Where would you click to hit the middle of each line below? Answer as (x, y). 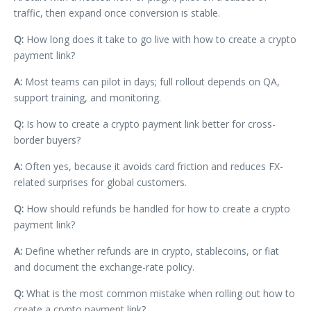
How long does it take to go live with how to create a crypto (160, 39)
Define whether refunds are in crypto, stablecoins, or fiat (151, 251)
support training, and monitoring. (87, 97)
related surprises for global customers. (100, 182)
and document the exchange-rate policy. (104, 267)
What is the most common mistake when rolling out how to (159, 293)
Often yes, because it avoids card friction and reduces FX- (153, 166)
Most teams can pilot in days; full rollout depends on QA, (151, 81)
